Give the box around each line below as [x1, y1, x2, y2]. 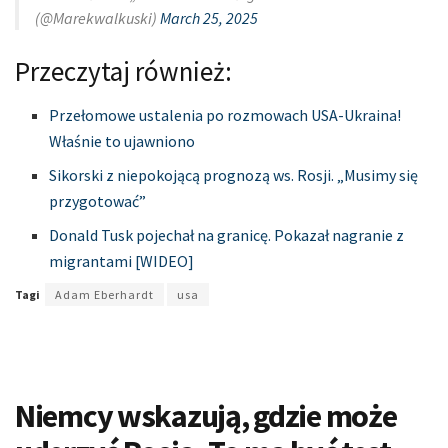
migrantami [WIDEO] [49, 251, 195, 272]
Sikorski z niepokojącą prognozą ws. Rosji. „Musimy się [49, 165, 419, 186]
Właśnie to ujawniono [49, 131, 196, 152]
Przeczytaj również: [15, 53, 232, 88]
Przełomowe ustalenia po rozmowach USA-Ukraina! [49, 105, 402, 126]
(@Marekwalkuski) [35, 8, 160, 29]
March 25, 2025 [160, 8, 258, 29]
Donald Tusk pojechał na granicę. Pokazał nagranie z [49, 225, 405, 246]
